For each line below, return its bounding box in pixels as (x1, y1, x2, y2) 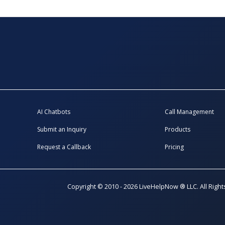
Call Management (164, 107, 214, 116)
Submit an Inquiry (37, 125, 87, 134)
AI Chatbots (37, 107, 71, 116)
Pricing (164, 142, 184, 151)
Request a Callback (37, 142, 91, 151)
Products (164, 125, 190, 134)
